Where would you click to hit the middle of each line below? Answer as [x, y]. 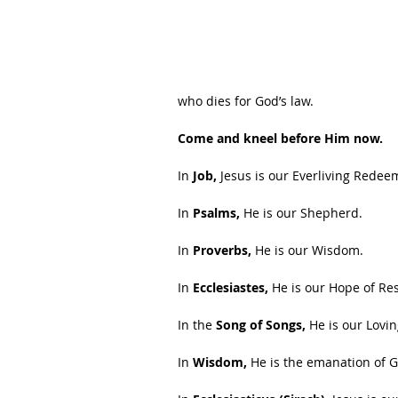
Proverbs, [222, 250]
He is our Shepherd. [301, 213]
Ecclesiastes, [232, 287]
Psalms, [216, 213]
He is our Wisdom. [307, 250]
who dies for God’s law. [246, 101]
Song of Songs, [261, 325]
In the [197, 325]
